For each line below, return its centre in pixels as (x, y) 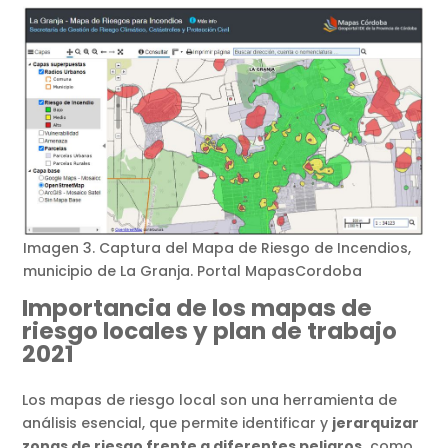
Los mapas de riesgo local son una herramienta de (210, 400)
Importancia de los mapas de (197, 308)
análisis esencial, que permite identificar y (177, 423)
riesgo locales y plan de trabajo (210, 331)
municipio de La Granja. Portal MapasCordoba (192, 271)
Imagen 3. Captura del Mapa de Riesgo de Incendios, (216, 248)
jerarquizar (376, 423)
